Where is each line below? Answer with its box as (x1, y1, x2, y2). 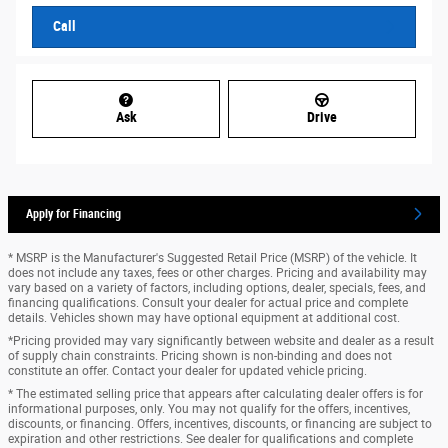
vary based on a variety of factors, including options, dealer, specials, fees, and (8, 280, 426, 295)
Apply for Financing (26, 206, 122, 221)
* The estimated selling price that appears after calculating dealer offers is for (8, 386, 423, 401)
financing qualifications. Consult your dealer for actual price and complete (8, 295, 408, 310)
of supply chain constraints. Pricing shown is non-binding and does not (8, 348, 392, 363)
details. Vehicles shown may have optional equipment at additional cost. (8, 310, 400, 325)
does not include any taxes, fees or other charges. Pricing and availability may (8, 265, 427, 280)
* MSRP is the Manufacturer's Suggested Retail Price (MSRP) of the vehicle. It (8, 250, 417, 265)
